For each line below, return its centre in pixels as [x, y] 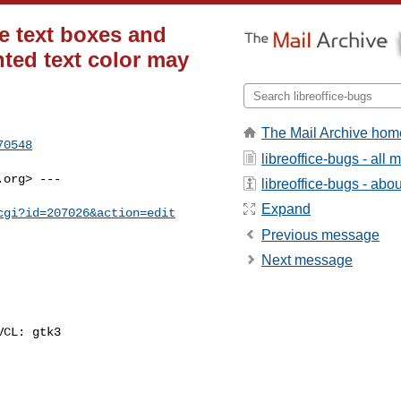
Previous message [320, 235]
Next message [307, 260]
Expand [286, 209]
